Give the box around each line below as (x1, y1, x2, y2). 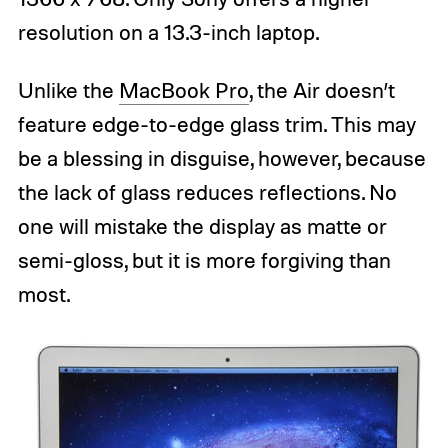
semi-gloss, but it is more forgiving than (17, 246, 391, 273)
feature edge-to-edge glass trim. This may (17, 110, 416, 137)
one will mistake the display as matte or (17, 212, 387, 239)
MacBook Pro (118, 76, 249, 103)
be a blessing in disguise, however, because (17, 144, 426, 171)
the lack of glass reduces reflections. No (17, 178, 397, 205)
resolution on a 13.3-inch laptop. (17, 18, 319, 45)
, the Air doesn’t (248, 76, 395, 103)
